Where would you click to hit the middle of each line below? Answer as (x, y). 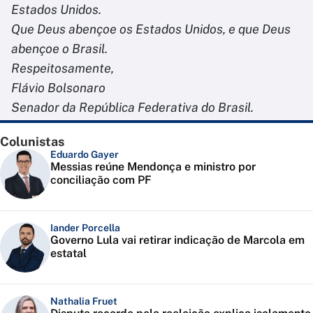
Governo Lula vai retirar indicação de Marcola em (177, 240)
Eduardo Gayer (85, 155)
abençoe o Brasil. (59, 49)
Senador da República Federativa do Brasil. (132, 108)
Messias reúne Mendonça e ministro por (153, 167)
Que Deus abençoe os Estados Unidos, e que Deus (151, 29)
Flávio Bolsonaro (58, 88)
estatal (68, 254)
